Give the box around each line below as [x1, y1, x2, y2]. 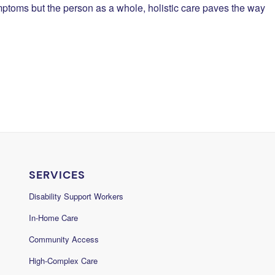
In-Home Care [28, 212, 78, 224]
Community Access [28, 233, 99, 246]
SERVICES [28, 168, 85, 182]
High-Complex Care [28, 255, 98, 267]
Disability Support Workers [28, 190, 123, 203]
